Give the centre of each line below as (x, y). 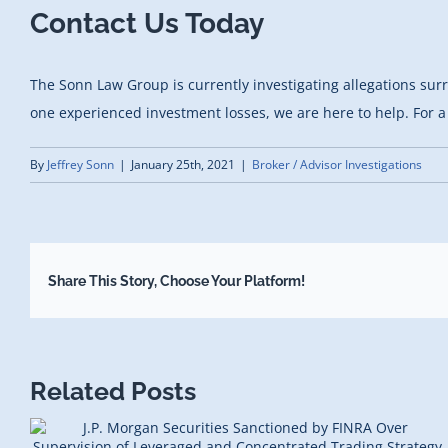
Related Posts (113, 391)
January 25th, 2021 (183, 165)
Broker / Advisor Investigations (337, 165)
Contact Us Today (147, 24)
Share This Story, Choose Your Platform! (176, 280)
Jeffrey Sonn (80, 165)
